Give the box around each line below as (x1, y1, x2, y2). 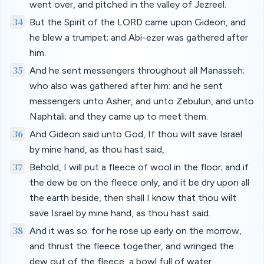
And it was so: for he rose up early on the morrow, (29, 225, 242, 236)
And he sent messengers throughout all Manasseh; (29, 65, 245, 76)
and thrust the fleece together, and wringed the (29, 240, 234, 252)
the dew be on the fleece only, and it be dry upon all (29, 177, 249, 188)
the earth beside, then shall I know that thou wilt (29, 192, 236, 203)
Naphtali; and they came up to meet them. (29, 111, 208, 122)
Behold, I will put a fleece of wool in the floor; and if (29, 161, 249, 173)
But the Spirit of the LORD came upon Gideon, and (29, 16, 246, 28)
